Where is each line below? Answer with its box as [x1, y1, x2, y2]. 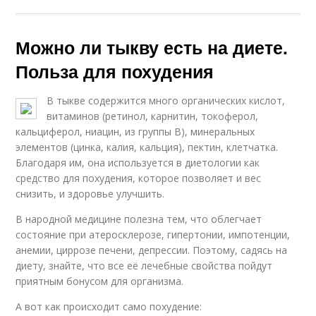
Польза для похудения [16, 59, 214, 85]
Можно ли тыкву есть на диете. [16, 35, 288, 61]
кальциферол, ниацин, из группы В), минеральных [16, 125, 255, 139]
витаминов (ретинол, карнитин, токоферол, [47, 109, 259, 123]
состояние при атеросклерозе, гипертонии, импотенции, [16, 228, 291, 242]
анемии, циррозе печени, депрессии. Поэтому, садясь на [16, 243, 288, 257]
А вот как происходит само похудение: [16, 300, 202, 314]
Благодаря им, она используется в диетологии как [16, 156, 260, 170]
